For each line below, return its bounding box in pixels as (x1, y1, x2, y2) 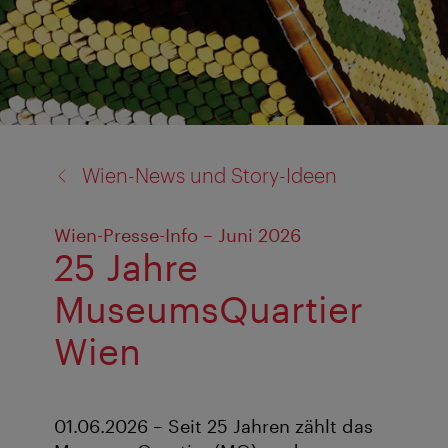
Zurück (30, 141, 80, 161)
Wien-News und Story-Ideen (82, 162, 337, 187)
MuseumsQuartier (54, 287, 363, 330)
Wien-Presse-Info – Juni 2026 (54, 223, 301, 246)
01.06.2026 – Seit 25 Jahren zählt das (54, 415, 373, 438)
